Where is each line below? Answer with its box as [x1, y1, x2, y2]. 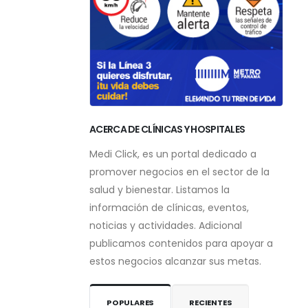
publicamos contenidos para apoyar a [89, 236, 273, 251]
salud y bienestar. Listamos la [89, 183, 230, 197]
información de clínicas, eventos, [89, 201, 249, 215]
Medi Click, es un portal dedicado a [89, 147, 256, 162]
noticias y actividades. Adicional [89, 219, 242, 233]
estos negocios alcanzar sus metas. [89, 254, 261, 269]
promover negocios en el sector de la [89, 165, 269, 179]
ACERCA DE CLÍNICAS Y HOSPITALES [89, 122, 245, 137]
